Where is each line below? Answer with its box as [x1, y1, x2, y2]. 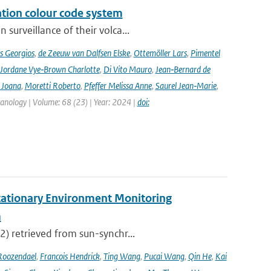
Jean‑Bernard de [155, 64, 211, 75]
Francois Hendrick [39, 250, 100, 262]
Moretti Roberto [24, 80, 80, 91]
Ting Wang [103, 250, 140, 262]
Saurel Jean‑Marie [155, 80, 217, 91]
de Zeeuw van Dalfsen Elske [38, 47, 130, 59]
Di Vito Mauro [103, 64, 152, 75]
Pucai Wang [143, 250, 184, 262]
